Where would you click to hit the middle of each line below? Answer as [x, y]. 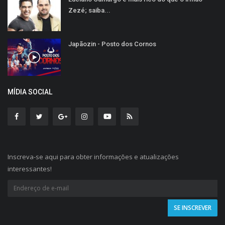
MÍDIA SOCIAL [30, 92]
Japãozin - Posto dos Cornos [112, 44]
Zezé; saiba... [89, 10]
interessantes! [30, 168]
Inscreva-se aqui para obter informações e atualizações [93, 156]
